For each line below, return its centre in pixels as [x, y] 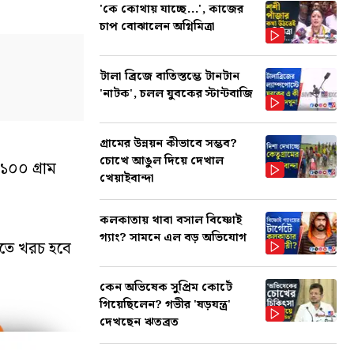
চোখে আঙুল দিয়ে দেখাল [162, 161]
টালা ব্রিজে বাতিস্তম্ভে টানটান [169, 77]
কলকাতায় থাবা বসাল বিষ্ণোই [171, 220]
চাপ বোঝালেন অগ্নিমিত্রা [157, 27]
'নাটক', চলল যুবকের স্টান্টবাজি [176, 94]
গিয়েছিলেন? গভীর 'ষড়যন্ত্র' [165, 305]
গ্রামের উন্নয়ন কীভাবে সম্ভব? [168, 144]
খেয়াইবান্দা [127, 179]
